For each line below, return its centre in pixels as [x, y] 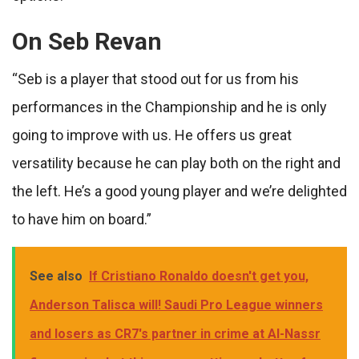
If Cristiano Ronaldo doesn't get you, [199, 276]
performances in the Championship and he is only [169, 107]
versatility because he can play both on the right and [176, 163]
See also [56, 276]
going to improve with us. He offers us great [152, 135]
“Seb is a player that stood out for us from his [155, 79]
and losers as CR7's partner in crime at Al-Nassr [175, 334]
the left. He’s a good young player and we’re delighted [179, 192]
